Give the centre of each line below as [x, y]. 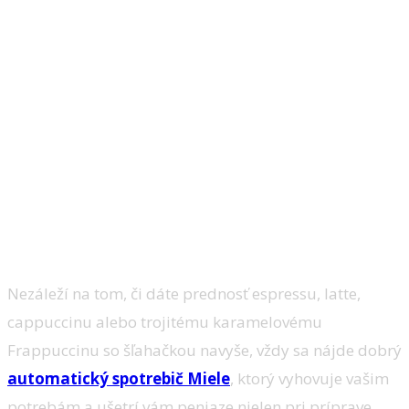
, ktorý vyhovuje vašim [309, 378]
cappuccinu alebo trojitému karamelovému [165, 321]
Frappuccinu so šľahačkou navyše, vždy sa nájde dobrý [204, 350]
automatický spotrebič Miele [119, 378]
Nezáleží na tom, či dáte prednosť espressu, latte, [184, 293]
